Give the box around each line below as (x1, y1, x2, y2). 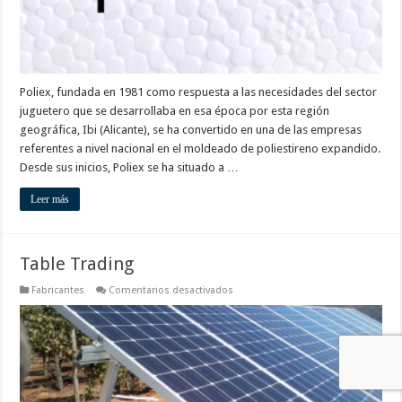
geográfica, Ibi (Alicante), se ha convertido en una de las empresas (20, 122, 363, 136)
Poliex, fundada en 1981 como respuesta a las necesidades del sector (20, 84, 378, 99)
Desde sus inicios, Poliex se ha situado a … (20, 160, 240, 174)
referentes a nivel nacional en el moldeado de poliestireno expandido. (20, 141, 381, 155)
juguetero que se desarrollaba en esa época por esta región (20, 103, 330, 118)
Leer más (31, 192, 70, 205)
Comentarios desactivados (109, 284, 234, 296)
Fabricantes (31, 284, 85, 296)
